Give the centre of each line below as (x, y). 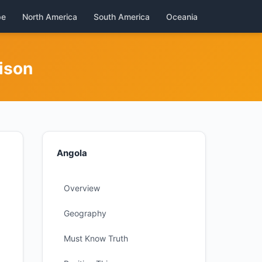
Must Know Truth (96, 238)
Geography (85, 213)
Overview (82, 188)
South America (122, 16)
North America (50, 16)
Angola (72, 153)
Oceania (182, 16)
